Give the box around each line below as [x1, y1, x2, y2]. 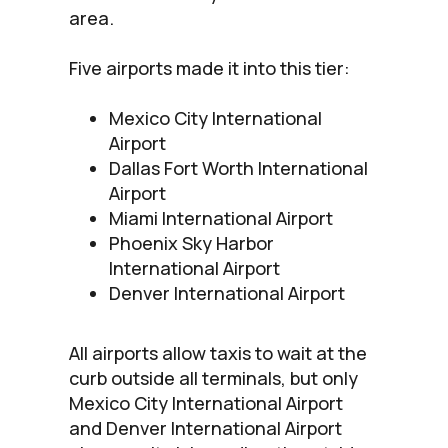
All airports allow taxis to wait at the [69, 340, 367, 365]
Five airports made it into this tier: [69, 55, 354, 80]
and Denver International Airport [69, 415, 342, 440]
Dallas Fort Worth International [109, 155, 368, 180]
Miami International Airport [109, 205, 333, 230]
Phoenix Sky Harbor [109, 230, 274, 255]
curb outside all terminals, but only [69, 365, 358, 390]
